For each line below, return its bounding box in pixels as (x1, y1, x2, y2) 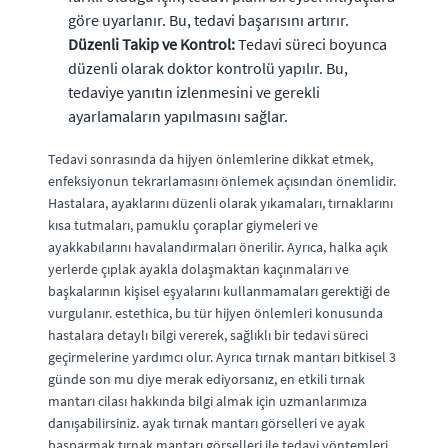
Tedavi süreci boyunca (235, 34, 387, 54)
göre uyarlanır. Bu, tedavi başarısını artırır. (68, 10, 349, 30)
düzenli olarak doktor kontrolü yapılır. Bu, (68, 58, 348, 78)
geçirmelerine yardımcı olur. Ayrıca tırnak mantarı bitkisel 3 (48, 348, 396, 366)
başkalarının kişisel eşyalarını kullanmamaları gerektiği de (48, 282, 390, 300)
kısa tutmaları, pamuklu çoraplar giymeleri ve (48, 216, 318, 234)
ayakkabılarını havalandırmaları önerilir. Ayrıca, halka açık (48, 238, 388, 256)
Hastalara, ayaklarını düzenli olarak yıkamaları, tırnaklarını (48, 194, 393, 212)
